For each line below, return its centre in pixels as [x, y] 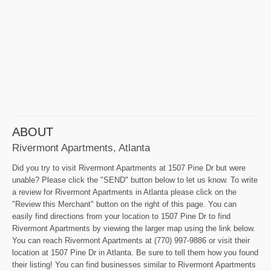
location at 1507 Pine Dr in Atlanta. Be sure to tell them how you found [135, 252]
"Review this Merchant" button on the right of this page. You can [124, 204]
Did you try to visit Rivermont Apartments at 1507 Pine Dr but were [129, 168]
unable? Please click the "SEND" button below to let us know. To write [135, 180]
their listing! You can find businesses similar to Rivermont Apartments [134, 264]
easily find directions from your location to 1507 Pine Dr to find [121, 216]
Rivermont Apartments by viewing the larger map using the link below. [134, 228]
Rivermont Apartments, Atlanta [81, 147]
